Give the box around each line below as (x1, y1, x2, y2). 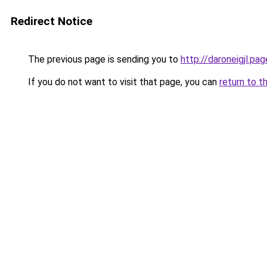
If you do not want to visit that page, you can (26, 76, 219, 88)
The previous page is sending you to (26, 54, 181, 65)
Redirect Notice (11, 14, 92, 28)
